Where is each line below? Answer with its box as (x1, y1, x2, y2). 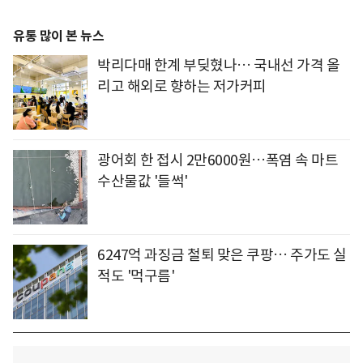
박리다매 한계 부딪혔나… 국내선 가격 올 (97, 56, 340, 75)
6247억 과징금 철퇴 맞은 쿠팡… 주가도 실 (97, 246, 347, 265)
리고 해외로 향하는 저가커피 (97, 77, 267, 96)
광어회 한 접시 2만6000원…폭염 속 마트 (97, 151, 338, 170)
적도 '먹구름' (97, 267, 174, 286)
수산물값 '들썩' (97, 172, 188, 191)
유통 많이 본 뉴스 (13, 28, 104, 45)
